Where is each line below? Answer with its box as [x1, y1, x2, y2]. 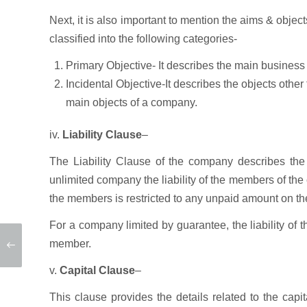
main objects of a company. [66, 97, 197, 108]
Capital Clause [57, 265, 135, 276]
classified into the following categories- [49, 33, 237, 45]
